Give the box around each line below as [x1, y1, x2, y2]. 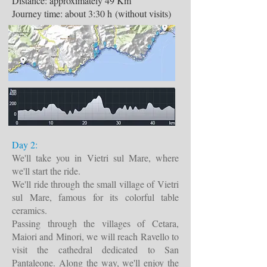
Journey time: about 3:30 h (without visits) [12, 7, 171, 20]
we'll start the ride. [12, 164, 80, 177]
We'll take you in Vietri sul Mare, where [12, 151, 179, 164]
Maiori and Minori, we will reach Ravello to [12, 230, 179, 243]
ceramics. [12, 204, 47, 216]
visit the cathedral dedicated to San [12, 243, 179, 256]
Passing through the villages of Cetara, [12, 217, 179, 229]
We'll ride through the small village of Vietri [12, 178, 179, 190]
